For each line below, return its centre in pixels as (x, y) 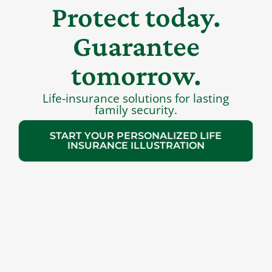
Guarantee (136, 46)
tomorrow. (136, 75)
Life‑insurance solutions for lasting (136, 98)
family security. (136, 110)
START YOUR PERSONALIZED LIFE (136, 135)
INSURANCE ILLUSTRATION (136, 145)
